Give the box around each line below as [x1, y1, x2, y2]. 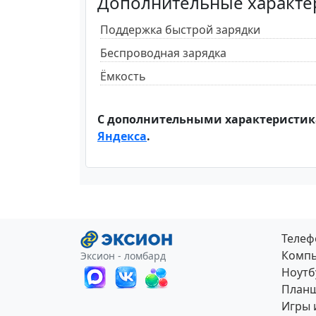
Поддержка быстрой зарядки [100, 21, 260, 37]
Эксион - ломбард [80, 249, 166, 263]
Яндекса [97, 128, 147, 144]
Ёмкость [100, 68, 146, 84]
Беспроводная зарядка [100, 44, 226, 61]
